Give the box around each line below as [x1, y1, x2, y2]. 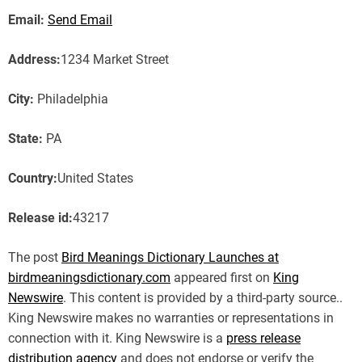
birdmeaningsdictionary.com [8, 269, 170, 285]
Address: [8, 51, 61, 67]
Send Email [48, 11, 112, 27]
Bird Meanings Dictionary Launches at [61, 249, 279, 265]
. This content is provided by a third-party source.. [63, 289, 343, 305]
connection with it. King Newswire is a [8, 330, 226, 346]
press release [226, 330, 301, 346]
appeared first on [170, 269, 273, 285]
